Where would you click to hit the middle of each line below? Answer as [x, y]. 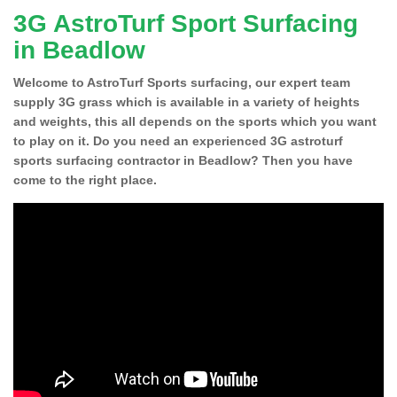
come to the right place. [85, 179]
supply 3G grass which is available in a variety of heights [187, 101]
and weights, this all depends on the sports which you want [195, 121]
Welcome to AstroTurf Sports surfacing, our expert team [182, 82]
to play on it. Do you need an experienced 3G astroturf [178, 140]
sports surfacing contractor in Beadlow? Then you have [183, 160]
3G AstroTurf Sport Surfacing [186, 23]
